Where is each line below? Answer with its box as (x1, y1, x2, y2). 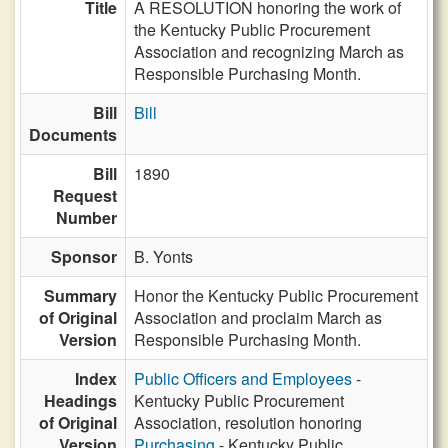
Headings (44, 389, 117, 412)
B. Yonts (134, 245, 193, 268)
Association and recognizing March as (134, 40, 404, 63)
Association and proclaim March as (134, 306, 382, 329)
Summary (44, 284, 117, 307)
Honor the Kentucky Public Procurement (134, 284, 418, 307)
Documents (29, 123, 117, 146)
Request (53, 184, 117, 207)
